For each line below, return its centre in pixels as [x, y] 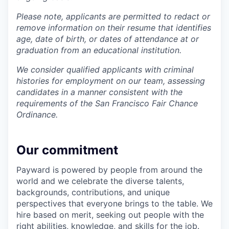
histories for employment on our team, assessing [111, 81]
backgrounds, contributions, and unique [93, 192]
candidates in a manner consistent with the [99, 92]
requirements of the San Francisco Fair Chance [107, 104]
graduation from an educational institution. [99, 50]
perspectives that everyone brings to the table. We [114, 204]
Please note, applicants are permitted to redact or [113, 17]
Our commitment [67, 150]
